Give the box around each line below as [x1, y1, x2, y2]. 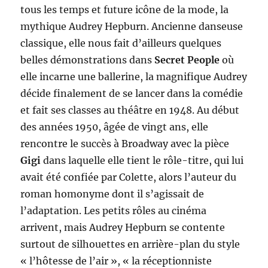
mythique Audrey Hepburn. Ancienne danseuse [20, 20, 243, 32]
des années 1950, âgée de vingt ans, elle [20, 120, 209, 133]
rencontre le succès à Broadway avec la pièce [20, 137, 230, 150]
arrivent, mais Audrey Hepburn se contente [20, 221, 226, 233]
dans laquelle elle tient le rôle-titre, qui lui [41, 154, 244, 166]
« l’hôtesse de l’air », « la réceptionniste [20, 254, 212, 267]
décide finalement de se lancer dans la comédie [20, 87, 243, 99]
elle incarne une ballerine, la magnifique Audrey [20, 70, 248, 83]
